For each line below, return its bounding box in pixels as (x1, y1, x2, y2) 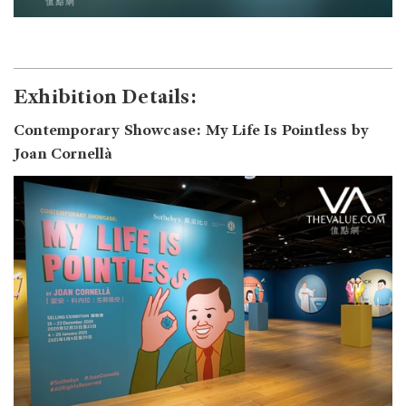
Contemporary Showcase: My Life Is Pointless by (14, 122, 370, 140)
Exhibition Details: (14, 87, 197, 110)
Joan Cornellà (14, 146, 113, 163)
